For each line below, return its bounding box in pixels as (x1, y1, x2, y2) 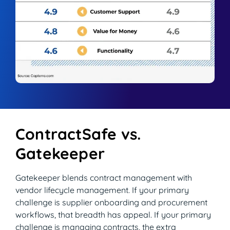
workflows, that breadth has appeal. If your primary (15, 209, 211, 220)
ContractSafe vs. (15, 124, 141, 144)
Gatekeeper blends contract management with (15, 172, 192, 183)
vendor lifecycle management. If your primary (15, 184, 189, 195)
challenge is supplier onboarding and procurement (15, 197, 207, 207)
